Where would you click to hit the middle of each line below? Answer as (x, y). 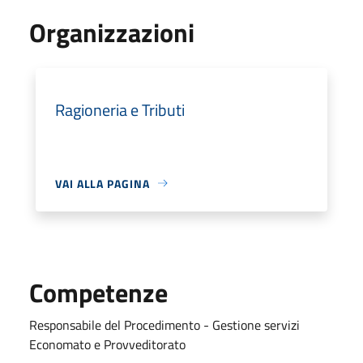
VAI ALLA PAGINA (102, 183)
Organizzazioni (112, 32)
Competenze (98, 292)
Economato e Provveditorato (107, 344)
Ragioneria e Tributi (120, 109)
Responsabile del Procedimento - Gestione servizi (164, 325)
